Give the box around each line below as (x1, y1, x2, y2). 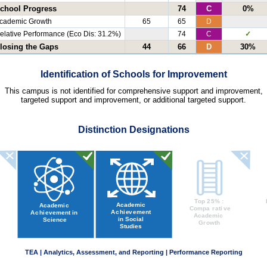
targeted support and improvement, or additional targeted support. (21, 95, 246, 104)
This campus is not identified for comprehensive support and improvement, (4, 86, 263, 95)
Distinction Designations (77, 124, 190, 135)
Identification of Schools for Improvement (40, 69, 227, 80)
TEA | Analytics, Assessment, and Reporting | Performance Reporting (25, 249, 243, 256)
